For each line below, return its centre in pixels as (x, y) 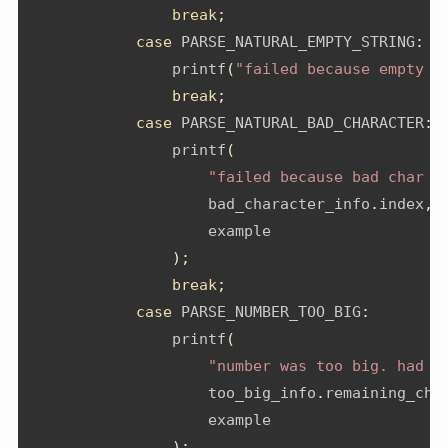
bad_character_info (199, 204)
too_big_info (172, 393)
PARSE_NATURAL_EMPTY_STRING (293, 42)
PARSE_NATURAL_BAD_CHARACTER (298, 123)
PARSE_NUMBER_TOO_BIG (266, 312)
